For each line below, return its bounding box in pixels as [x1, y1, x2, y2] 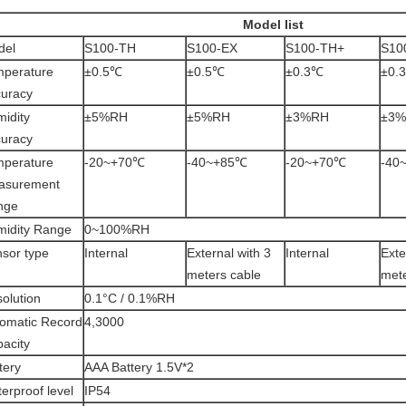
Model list [242, 17, 304, 32]
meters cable [187, 267, 261, 282]
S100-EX [187, 41, 237, 55]
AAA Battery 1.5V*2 [84, 360, 194, 374]
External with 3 [187, 246, 271, 260]
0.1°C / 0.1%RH [84, 291, 175, 305]
